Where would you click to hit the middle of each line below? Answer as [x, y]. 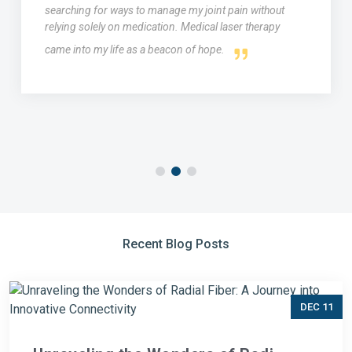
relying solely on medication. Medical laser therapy [162, 27]
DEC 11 [317, 306]
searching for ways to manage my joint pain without [165, 11]
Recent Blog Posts [176, 244]
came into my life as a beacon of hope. [136, 49]
